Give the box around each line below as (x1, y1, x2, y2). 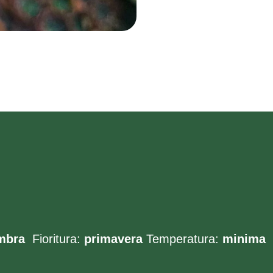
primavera (84, 232, 143, 246)
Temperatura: (143, 232, 222, 246)
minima (222, 232, 266, 246)
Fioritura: (29, 232, 84, 246)
